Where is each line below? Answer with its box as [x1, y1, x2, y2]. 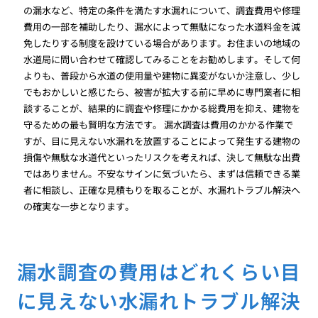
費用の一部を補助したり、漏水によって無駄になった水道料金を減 [23, 19, 301, 33]
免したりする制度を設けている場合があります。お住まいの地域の [23, 35, 301, 50]
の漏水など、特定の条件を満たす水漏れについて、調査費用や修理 [23, 3, 301, 17]
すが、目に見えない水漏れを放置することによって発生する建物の [23, 133, 301, 148]
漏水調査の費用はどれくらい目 [16, 256, 301, 285]
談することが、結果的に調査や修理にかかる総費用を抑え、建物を [23, 101, 301, 115]
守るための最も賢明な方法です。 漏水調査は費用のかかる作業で [23, 117, 294, 131]
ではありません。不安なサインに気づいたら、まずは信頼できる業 [23, 166, 301, 180]
